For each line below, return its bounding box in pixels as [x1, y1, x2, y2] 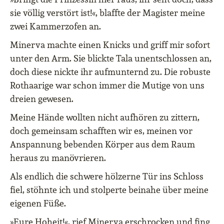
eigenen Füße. [10, 197, 66, 209]
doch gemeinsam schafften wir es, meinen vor [10, 125, 192, 136]
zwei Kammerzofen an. [10, 20, 101, 32]
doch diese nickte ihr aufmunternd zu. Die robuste [10, 66, 210, 77]
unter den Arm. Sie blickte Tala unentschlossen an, [10, 52, 211, 64]
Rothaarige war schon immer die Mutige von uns [10, 79, 204, 91]
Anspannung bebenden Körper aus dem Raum [10, 138, 195, 150]
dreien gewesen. [10, 93, 73, 104]
